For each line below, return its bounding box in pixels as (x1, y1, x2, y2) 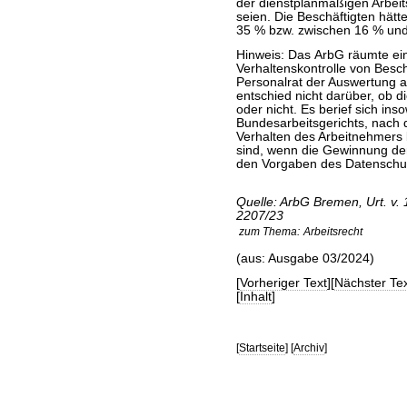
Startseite (238, 342, 285, 354)
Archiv (293, 342, 324, 354)
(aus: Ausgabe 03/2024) (235, 252, 374, 265)
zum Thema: (238, 225, 300, 238)
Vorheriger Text (239, 276, 327, 290)
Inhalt (239, 290, 272, 303)
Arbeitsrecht (303, 225, 362, 238)
